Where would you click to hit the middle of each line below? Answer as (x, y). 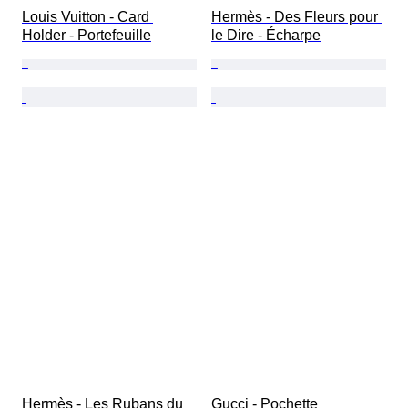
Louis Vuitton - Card (87, 17)
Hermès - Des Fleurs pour (296, 17)
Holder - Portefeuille (87, 36)
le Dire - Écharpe (266, 36)
